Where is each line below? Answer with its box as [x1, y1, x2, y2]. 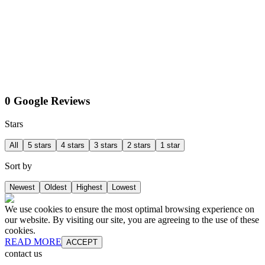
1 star [160, 140, 180, 150]
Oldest [44, 182, 67, 192]
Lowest [112, 182, 136, 192]
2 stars [127, 140, 151, 150]
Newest [9, 182, 35, 192]
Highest [76, 182, 102, 192]
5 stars [28, 140, 51, 150]
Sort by [5, 160, 32, 171]
